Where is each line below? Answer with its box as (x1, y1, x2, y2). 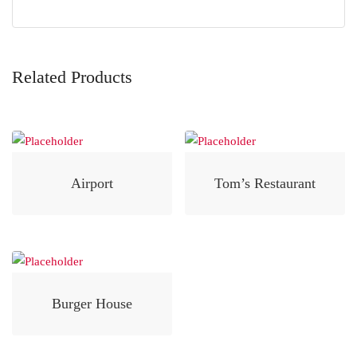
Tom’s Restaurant (214, 175, 316, 191)
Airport (70, 175, 113, 191)
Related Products (12, 66, 132, 87)
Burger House (51, 295, 132, 312)
